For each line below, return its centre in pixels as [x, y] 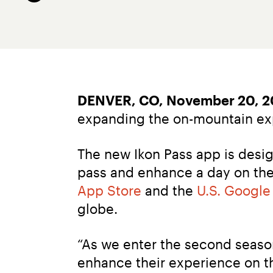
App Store [109, 190]
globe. [97, 208]
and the [169, 190]
